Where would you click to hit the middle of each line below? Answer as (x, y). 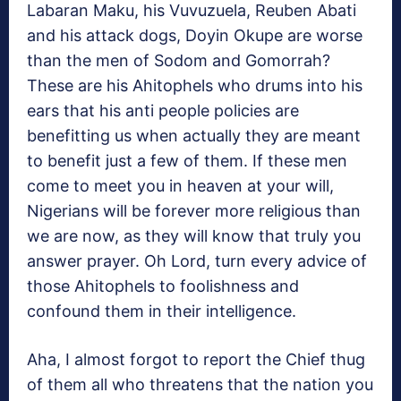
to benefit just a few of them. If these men (187, 161)
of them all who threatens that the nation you (200, 385)
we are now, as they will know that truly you (194, 236)
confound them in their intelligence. (162, 311)
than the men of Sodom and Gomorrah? (179, 61)
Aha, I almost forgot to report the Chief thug (196, 360)
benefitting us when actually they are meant (194, 136)
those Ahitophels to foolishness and (163, 286)
